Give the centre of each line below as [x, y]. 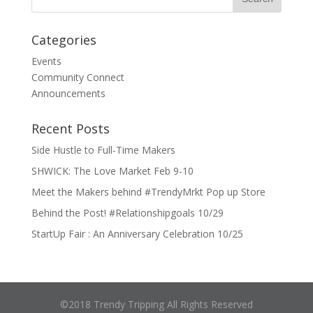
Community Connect [78, 78]
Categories [64, 40]
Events [46, 61]
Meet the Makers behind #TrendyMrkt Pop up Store [148, 192]
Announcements [68, 94]
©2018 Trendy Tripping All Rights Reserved [156, 305]
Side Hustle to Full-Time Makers [103, 150]
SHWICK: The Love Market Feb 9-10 [112, 171]
